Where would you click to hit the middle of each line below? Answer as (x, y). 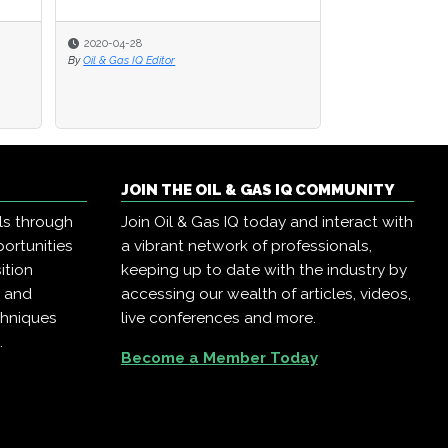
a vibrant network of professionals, (246, 246)
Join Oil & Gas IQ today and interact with (266, 222)
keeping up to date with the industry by (263, 270)
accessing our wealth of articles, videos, (265, 294)
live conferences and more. (218, 318)
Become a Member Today (219, 358)
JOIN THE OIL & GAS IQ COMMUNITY (257, 190)
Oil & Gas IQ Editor (129, 60)
